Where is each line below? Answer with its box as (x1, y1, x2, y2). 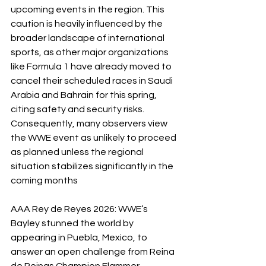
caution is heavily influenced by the (11, 18, 164, 28)
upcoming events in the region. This (11, 4, 166, 14)
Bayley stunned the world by (11, 218, 135, 228)
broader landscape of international (11, 33, 166, 43)
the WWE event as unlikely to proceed (11, 132, 178, 142)
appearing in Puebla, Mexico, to (11, 232, 149, 242)
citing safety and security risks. (11, 104, 146, 114)
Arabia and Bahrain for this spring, (11, 90, 159, 100)
